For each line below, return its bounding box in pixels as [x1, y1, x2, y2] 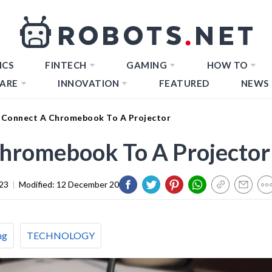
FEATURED [158, 78, 209, 89]
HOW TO [206, 59, 248, 70]
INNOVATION [58, 78, 119, 89]
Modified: [19, 178, 56, 189]
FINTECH [45, 59, 87, 70]
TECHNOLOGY [27, 229, 95, 241]
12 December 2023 [56, 178, 129, 189]
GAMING [126, 59, 167, 70]
